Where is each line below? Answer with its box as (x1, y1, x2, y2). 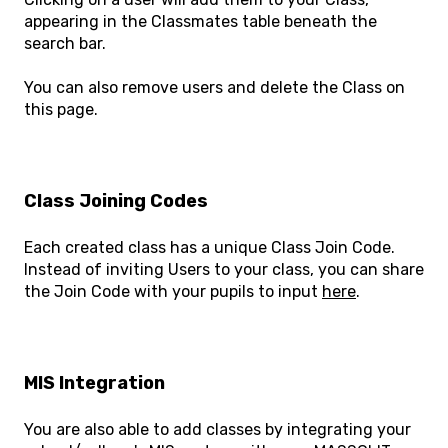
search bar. (24, 33, 106, 53)
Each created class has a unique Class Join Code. (24, 238, 395, 258)
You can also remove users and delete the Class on (24, 78, 405, 98)
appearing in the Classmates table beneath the (24, 11, 377, 31)
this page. (24, 100, 98, 120)
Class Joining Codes (24, 189, 208, 212)
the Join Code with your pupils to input (24, 282, 322, 302)
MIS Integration (24, 372, 169, 395)
